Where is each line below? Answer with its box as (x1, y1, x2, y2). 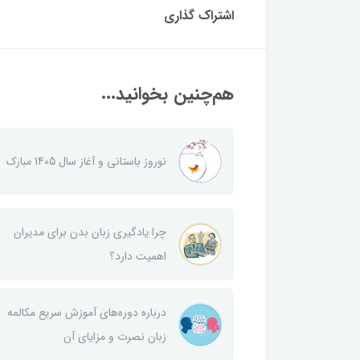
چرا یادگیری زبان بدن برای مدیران (14, 223, 166, 241)
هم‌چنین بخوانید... (101, 80, 234, 108)
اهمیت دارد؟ (109, 247, 166, 265)
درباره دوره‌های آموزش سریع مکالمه (7, 303, 166, 321)
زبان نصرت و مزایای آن (63, 327, 166, 346)
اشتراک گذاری (164, 5, 234, 26)
